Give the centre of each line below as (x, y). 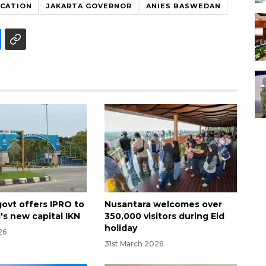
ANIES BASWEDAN (183, 6)
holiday (121, 228)
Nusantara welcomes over (163, 204)
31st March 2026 (134, 243)
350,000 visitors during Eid (164, 216)
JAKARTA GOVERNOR (89, 6)
